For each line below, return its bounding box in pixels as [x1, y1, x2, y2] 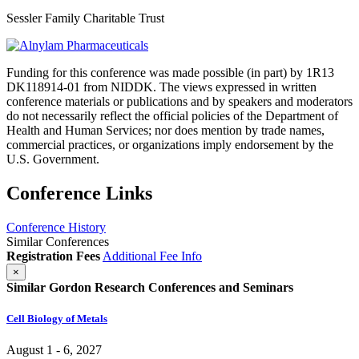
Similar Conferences [6, 234, 109, 248]
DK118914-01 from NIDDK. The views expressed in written [6, 79, 317, 94]
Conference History [6, 220, 106, 234]
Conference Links [6, 182, 152, 204]
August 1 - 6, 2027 [6, 342, 102, 357]
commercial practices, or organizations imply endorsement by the [6, 137, 333, 151]
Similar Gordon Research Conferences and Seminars [6, 280, 293, 294]
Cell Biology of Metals [6, 312, 107, 325]
